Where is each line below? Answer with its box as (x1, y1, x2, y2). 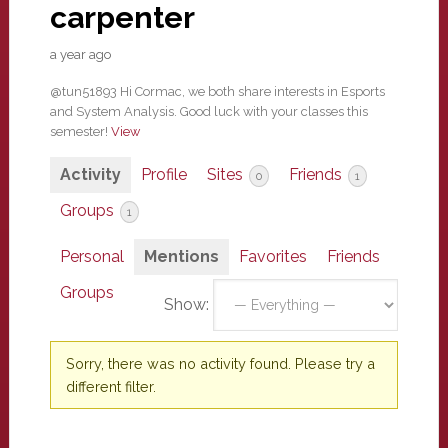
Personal (59, 247, 124, 266)
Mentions (143, 247, 219, 266)
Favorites (238, 247, 307, 266)
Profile (140, 165, 187, 184)
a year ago (49, 47, 111, 62)
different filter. (65, 378, 156, 395)
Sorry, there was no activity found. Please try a (65, 355, 375, 372)
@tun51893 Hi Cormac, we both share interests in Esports (49, 84, 385, 99)
